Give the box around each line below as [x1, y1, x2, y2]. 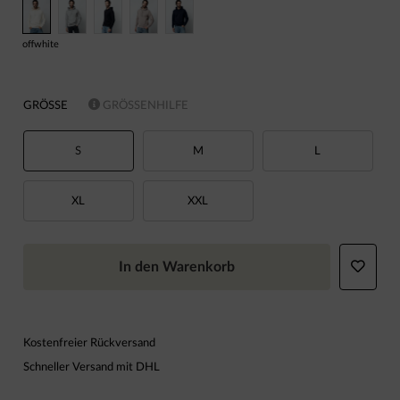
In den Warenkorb [119, 259, 235, 274]
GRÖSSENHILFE [100, 98, 181, 112]
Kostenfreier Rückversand [23, 336, 155, 349]
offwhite [22, 38, 59, 49]
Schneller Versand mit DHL [23, 360, 160, 373]
